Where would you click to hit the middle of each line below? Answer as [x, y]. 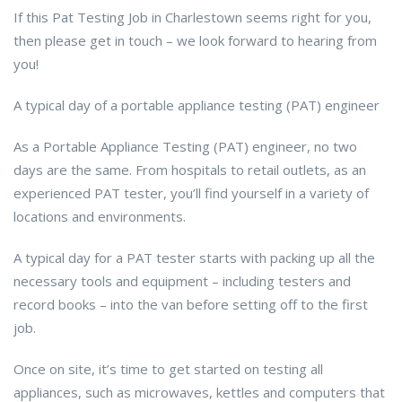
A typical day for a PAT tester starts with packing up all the [194, 258]
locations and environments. [100, 217]
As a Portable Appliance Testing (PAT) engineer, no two [185, 147]
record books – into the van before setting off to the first [191, 305]
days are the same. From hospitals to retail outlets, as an [190, 170]
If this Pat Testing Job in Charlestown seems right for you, [192, 17]
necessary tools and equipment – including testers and [182, 281]
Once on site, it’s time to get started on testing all [168, 369]
